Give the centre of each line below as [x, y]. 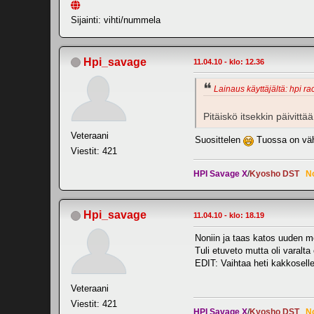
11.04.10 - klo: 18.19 [229, 216]
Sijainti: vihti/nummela [116, 20]
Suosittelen [219, 140]
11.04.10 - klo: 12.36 [229, 61]
